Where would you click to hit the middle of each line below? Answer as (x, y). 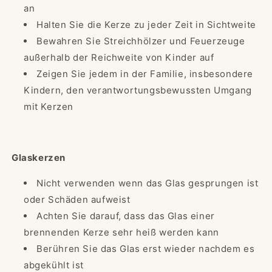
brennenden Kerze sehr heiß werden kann (121, 233)
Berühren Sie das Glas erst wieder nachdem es (146, 249)
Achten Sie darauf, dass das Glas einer (126, 216)
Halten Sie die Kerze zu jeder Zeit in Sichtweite (146, 25)
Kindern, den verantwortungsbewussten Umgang (138, 90)
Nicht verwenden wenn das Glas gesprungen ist (148, 183)
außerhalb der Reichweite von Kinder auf (119, 58)
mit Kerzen (49, 107)
